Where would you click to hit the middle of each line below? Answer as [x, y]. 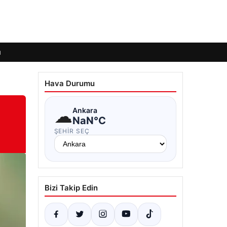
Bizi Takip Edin [71, 188]
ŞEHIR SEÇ [72, 131]
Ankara [85, 110]
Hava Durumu [69, 83]
